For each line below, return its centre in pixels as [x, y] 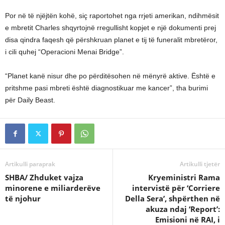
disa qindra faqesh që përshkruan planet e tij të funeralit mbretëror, [111, 39]
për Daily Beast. [30, 100]
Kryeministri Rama [184, 177]
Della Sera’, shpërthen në [173, 198]
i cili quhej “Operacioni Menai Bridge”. [65, 51]
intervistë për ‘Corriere [176, 188]
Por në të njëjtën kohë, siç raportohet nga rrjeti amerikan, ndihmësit [112, 15]
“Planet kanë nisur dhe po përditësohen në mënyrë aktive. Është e [110, 76]
